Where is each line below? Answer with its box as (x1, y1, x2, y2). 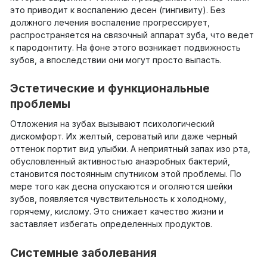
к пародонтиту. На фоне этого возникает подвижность (10, 42, 241, 53)
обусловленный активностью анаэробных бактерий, (10, 156, 230, 167)
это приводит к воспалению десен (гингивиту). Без (10, 5, 225, 15)
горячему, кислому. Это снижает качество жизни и (10, 206, 223, 217)
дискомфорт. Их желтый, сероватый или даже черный (10, 131, 237, 142)
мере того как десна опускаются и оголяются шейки (10, 181, 232, 192)
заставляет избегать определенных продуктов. (10, 219, 212, 229)
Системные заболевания (10, 245, 157, 260)
